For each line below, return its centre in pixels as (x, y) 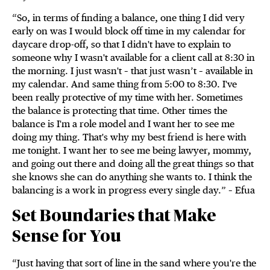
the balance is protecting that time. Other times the (120, 111)
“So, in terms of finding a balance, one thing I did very (128, 18)
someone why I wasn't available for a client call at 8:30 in (133, 58)
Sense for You (67, 237)
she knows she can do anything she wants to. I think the (132, 177)
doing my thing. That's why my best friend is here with (129, 137)
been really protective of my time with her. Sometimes (127, 98)
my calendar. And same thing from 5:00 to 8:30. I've (124, 84)
